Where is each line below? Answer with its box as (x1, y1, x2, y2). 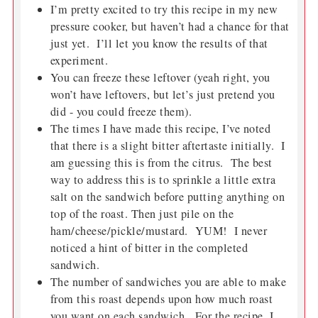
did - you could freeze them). (50, 104, 192, 120)
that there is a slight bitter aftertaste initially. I (50, 138, 285, 154)
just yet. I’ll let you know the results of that (50, 35, 268, 52)
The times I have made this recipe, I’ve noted (50, 121, 271, 137)
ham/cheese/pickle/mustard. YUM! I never (50, 223, 268, 239)
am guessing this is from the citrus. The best (50, 155, 273, 171)
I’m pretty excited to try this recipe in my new (50, 1, 278, 18)
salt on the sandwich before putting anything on (50, 189, 285, 205)
